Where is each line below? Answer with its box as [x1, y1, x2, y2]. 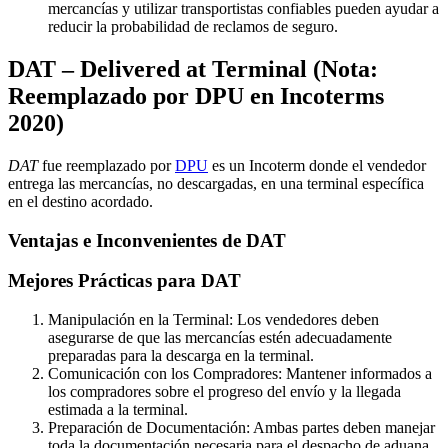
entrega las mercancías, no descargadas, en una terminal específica [8, 174, 424, 192]
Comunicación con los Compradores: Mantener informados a [48, 365, 432, 383]
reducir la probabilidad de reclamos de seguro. [48, 18, 338, 36]
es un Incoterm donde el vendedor [208, 156, 426, 174]
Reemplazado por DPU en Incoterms [8, 83, 384, 109]
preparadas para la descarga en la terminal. [48, 347, 314, 365]
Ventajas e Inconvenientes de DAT [8, 229, 286, 251]
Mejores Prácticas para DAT [8, 270, 241, 292]
